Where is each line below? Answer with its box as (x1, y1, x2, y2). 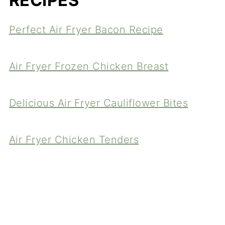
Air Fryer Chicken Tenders (9, 134, 139, 146)
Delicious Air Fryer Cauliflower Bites (9, 97, 188, 109)
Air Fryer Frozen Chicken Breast (9, 60, 169, 73)
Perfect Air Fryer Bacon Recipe (9, 24, 163, 36)
